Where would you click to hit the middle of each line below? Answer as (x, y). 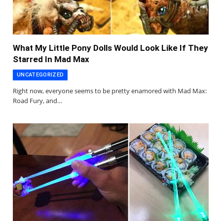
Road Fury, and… (37, 100)
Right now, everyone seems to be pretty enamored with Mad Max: (110, 91)
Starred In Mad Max (51, 59)
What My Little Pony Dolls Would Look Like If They (110, 48)
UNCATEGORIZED (40, 74)
